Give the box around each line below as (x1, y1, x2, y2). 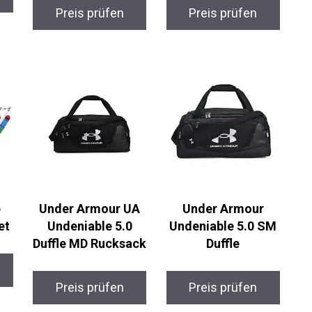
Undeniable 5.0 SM (169, 218, 277, 233)
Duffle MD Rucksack (33, 235, 147, 251)
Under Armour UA (39, 201, 141, 216)
